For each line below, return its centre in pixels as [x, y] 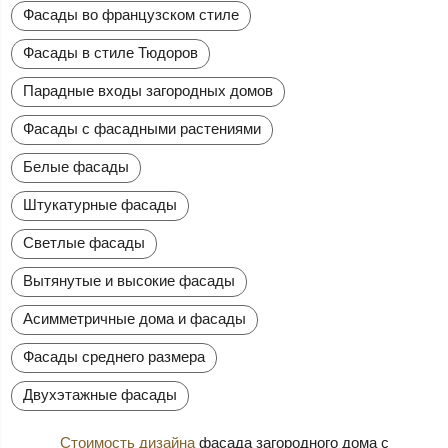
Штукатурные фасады [100, 204]
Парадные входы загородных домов [148, 90]
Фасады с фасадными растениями [142, 128]
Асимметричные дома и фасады [135, 318]
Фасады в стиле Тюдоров [111, 52]
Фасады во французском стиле [131, 14]
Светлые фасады [84, 242]
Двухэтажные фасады [100, 394]
